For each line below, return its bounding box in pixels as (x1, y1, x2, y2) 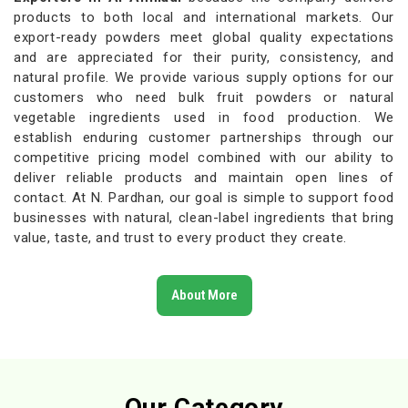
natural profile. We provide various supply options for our (14, 69, 394, 87)
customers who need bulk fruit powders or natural (14, 89, 394, 107)
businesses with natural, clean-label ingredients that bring (14, 209, 394, 227)
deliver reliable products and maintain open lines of (14, 169, 394, 187)
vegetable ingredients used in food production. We (14, 109, 394, 127)
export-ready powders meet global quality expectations (14, 29, 394, 46)
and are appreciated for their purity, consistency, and (14, 49, 394, 66)
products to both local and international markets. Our (14, 9, 394, 26)
